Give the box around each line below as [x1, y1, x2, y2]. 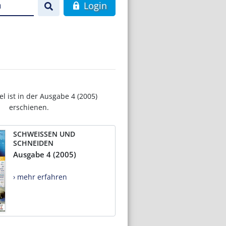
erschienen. [9, 102, 49, 112]
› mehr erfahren [13, 172, 67, 182]
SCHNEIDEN [13, 138, 53, 148]
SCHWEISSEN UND [13, 129, 75, 139]
